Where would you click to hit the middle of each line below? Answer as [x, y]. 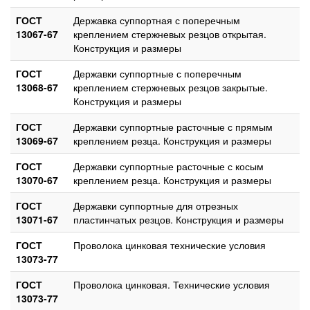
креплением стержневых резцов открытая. [170, 34]
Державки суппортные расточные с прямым [173, 126]
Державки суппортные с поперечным [157, 73]
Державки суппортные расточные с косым [168, 166]
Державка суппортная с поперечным [157, 20]
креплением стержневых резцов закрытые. [171, 87]
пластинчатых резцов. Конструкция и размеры [179, 219]
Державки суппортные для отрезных [156, 205]
